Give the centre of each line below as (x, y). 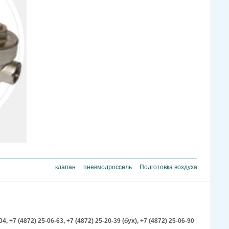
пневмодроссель (108, 167)
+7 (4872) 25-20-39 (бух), (103, 221)
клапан (65, 167)
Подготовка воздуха (168, 167)
